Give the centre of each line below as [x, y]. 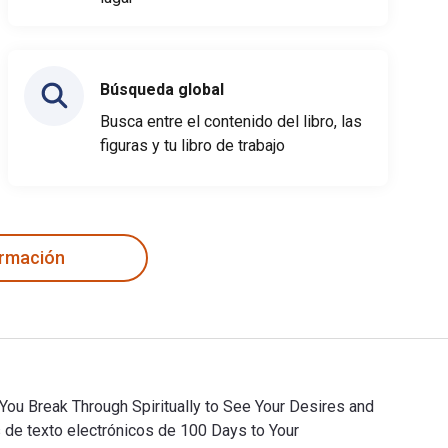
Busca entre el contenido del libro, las [231, 121]
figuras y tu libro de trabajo [192, 145]
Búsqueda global [162, 89]
